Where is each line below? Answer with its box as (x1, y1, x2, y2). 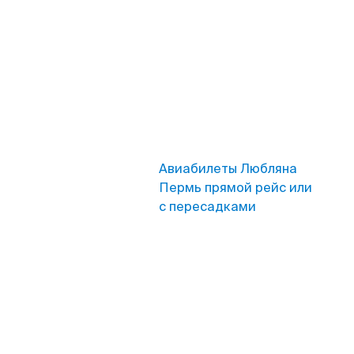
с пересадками (159, 198, 256, 215)
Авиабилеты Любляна (159, 160, 297, 177)
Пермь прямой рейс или (159, 179, 312, 196)
